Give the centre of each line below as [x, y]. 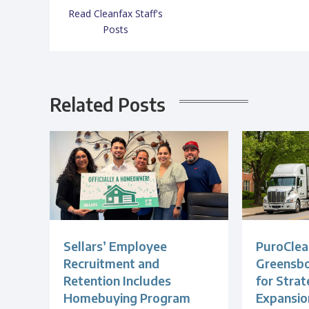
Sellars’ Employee [115, 246]
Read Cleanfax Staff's [115, 13]
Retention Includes [117, 281]
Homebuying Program [127, 298]
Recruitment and [111, 263]
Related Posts [108, 104]
